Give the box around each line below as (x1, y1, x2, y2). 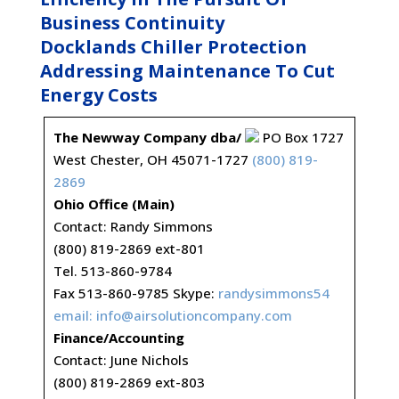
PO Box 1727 (258, 128, 344, 146)
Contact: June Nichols (53, 351, 189, 369)
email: (53, 306, 96, 324)
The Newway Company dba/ (53, 128, 241, 146)
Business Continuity (39, 11, 224, 35)
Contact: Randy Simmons (53, 217, 213, 235)
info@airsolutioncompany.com (95, 306, 292, 324)
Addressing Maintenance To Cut (39, 59, 335, 83)
